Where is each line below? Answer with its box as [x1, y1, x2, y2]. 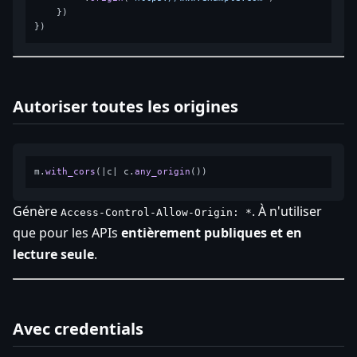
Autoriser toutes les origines [13, 95, 238, 117]
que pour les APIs [13, 223, 121, 241]
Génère [13, 202, 61, 220]
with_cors [45, 166, 96, 177]
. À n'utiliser [252, 202, 322, 220]
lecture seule [13, 245, 94, 263]
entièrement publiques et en [121, 223, 302, 241]
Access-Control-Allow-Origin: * [61, 206, 252, 218]
